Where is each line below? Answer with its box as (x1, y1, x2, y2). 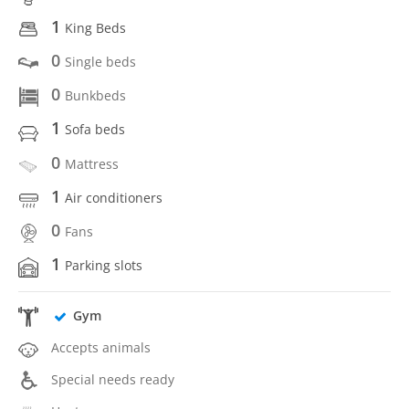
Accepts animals (51, 338, 151, 356)
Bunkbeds (65, 87, 126, 104)
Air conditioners (65, 188, 163, 206)
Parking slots (65, 257, 142, 275)
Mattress (65, 154, 119, 173)
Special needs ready (51, 371, 174, 388)
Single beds (65, 52, 136, 70)
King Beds (65, 18, 126, 37)
